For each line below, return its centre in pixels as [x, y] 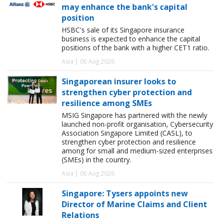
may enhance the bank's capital [125, 7]
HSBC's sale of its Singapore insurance [123, 30]
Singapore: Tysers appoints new [125, 193]
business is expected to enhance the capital [131, 38]
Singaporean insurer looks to [119, 81]
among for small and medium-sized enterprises [137, 150]
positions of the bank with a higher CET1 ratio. [135, 47]
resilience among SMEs [107, 103]
